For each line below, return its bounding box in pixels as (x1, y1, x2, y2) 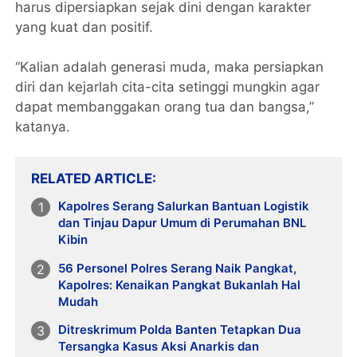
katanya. (15, 118, 71, 135)
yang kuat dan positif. (15, 18, 154, 35)
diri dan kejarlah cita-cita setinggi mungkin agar (15, 78, 320, 95)
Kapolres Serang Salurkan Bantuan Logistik (58, 198, 310, 214)
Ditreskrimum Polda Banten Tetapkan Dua (58, 322, 302, 338)
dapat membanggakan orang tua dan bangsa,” (15, 98, 315, 115)
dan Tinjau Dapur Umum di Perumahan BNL (58, 214, 307, 230)
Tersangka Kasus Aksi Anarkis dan (58, 339, 260, 355)
